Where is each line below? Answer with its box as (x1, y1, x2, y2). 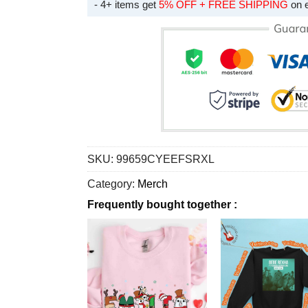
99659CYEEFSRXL (116, 153, 214, 166)
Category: (87, 178, 137, 190)
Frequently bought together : (87, 199, 237, 211)
